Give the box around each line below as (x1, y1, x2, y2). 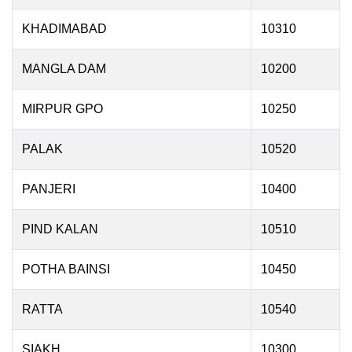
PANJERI (22, 182, 75, 196)
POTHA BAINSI (22, 262, 110, 276)
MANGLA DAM (22, 62, 106, 75)
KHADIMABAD (22, 22, 110, 35)
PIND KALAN (22, 222, 98, 236)
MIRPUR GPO (22, 102, 103, 115)
